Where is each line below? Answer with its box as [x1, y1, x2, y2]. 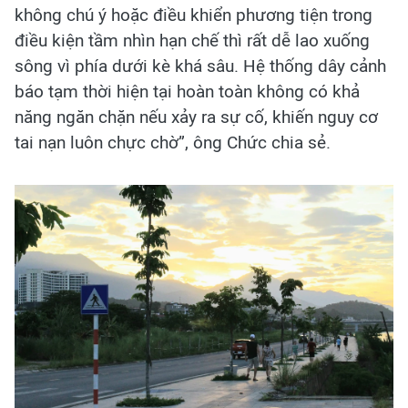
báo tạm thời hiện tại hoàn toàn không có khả [15, 80, 360, 102]
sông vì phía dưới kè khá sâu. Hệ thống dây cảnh [15, 55, 386, 76]
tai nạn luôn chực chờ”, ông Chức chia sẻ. [15, 131, 331, 153]
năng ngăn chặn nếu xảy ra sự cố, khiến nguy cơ [15, 106, 378, 127]
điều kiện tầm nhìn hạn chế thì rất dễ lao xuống [15, 29, 370, 51]
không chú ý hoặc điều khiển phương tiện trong [15, 4, 372, 25]
